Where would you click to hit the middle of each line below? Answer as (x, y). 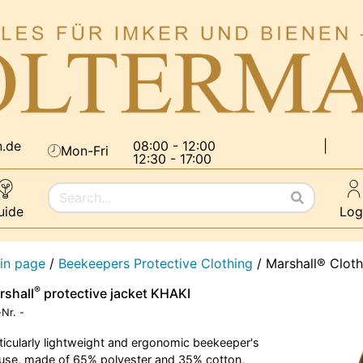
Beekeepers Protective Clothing (155, 264)
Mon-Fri (85, 151)
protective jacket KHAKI (115, 294)
